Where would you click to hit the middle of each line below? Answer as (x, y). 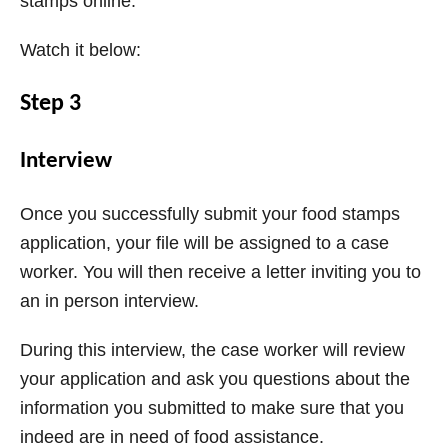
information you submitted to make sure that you (212, 408)
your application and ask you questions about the (215, 379)
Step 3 (50, 104)
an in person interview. (109, 301)
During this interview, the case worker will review (212, 350)
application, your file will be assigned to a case (204, 243)
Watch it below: (80, 50)
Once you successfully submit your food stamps (210, 214)
